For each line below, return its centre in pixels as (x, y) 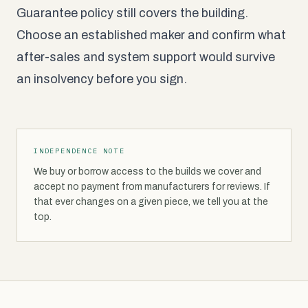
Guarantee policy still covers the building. (132, 13)
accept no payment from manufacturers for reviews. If (152, 186)
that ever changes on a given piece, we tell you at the (151, 201)
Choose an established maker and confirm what (151, 35)
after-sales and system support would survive (146, 57)
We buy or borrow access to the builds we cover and (147, 171)
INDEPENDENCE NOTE (79, 151)
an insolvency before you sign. (102, 79)
